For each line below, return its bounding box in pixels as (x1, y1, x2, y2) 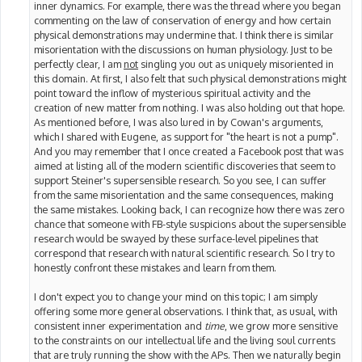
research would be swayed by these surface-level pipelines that (34, 231, 318, 245)
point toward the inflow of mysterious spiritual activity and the (34, 86, 310, 99)
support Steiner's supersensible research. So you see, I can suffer (34, 173, 326, 187)
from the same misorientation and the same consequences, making (34, 187, 334, 201)
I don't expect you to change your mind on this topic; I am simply (34, 289, 318, 303)
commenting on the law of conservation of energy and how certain (34, 13, 331, 27)
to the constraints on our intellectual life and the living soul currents (34, 333, 335, 347)
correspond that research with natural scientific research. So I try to (34, 246, 335, 259)
